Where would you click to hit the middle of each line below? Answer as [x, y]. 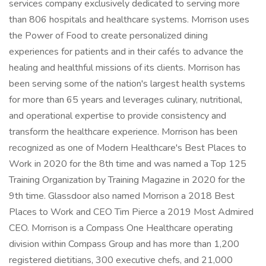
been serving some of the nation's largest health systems [127, 84]
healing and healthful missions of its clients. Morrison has [125, 68]
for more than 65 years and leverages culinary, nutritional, [126, 100]
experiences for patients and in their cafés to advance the [126, 52]
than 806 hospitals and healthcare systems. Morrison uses [129, 20]
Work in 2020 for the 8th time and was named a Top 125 [128, 164]
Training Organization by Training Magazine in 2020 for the [127, 180]
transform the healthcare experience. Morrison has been [123, 132]
